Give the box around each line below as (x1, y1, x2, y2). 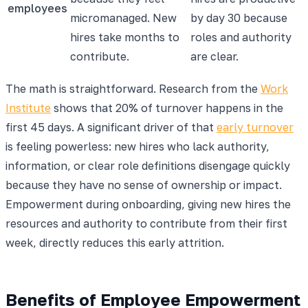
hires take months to (70, 30, 179, 44)
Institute (5, 100, 51, 115)
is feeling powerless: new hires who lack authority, (5, 139, 269, 153)
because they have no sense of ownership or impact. (5, 177, 282, 192)
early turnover (217, 120, 294, 134)
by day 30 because (190, 10, 287, 25)
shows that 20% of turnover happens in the (51, 100, 283, 115)
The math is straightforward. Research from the (5, 81, 261, 96)
